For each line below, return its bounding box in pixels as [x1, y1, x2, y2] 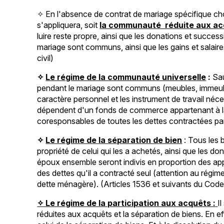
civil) [37, 52, 54, 63]
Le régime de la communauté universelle [45, 71, 206, 82]
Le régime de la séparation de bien [45, 134, 182, 145]
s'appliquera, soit [37, 19, 100, 30]
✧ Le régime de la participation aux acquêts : [37, 197, 216, 208]
